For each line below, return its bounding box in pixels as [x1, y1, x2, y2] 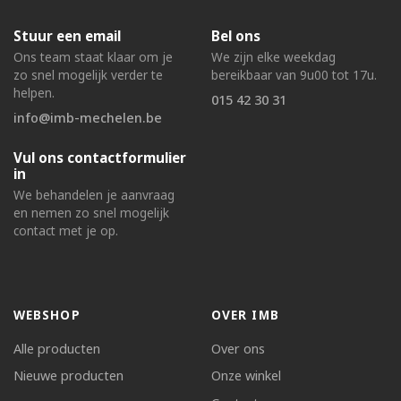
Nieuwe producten [13, 367, 124, 385]
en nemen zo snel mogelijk [13, 203, 169, 221]
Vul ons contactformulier [13, 149, 186, 167]
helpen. [13, 84, 55, 102]
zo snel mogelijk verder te [13, 66, 163, 84]
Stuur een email [13, 27, 121, 46]
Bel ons [211, 27, 260, 46]
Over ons [211, 339, 265, 357]
